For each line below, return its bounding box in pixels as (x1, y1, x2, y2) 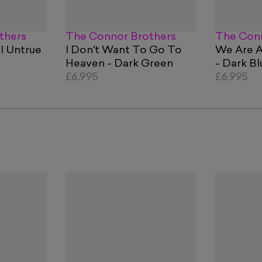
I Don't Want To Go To (65, 44, 182, 56)
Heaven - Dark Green (65, 58, 173, 70)
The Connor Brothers (65, 31, 176, 43)
